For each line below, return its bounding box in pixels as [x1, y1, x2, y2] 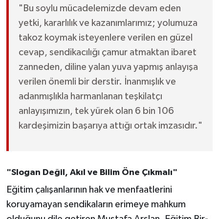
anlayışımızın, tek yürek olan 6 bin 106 [18, 106, 174, 116]
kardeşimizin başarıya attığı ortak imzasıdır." [18, 121, 202, 131]
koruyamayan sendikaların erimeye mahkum [6, 199, 186, 209]
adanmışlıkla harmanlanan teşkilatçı [18, 91, 162, 102]
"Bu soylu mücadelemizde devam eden [18, 3, 181, 14]
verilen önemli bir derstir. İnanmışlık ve [18, 77, 176, 87]
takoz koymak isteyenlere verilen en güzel [18, 33, 193, 43]
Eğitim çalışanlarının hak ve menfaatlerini [6, 184, 172, 195]
